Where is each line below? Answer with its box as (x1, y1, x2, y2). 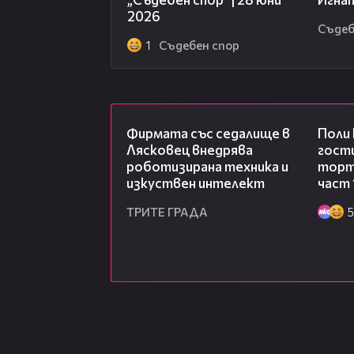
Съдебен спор (159, 38, 239, 53)
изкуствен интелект (126, 175, 265, 192)
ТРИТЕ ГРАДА (126, 205, 208, 220)
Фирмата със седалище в (126, 125, 290, 142)
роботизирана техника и (126, 158, 288, 175)
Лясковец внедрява (126, 141, 253, 159)
